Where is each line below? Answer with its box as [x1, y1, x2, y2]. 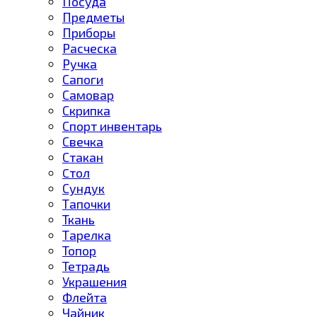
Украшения [62, 273, 127, 289]
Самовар [62, 86, 114, 103]
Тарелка [62, 226, 111, 243]
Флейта [62, 289, 107, 305]
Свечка [62, 133, 103, 149]
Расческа [62, 40, 117, 56]
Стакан [62, 149, 103, 165]
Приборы [62, 24, 115, 40]
